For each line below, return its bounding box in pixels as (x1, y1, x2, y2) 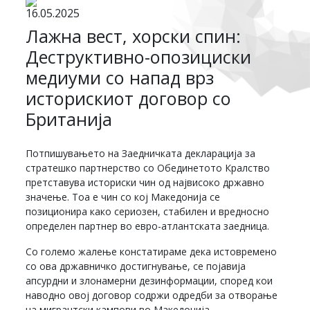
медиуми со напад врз (26, 66, 215, 90)
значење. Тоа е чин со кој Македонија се (26, 190, 221, 204)
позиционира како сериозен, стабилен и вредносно (26, 205, 270, 219)
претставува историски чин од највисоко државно (26, 176, 265, 190)
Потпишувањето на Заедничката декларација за (26, 147, 256, 161)
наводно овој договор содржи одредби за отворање (26, 289, 278, 302)
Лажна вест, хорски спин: (26, 24, 241, 48)
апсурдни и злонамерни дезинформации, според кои (26, 274, 273, 288)
